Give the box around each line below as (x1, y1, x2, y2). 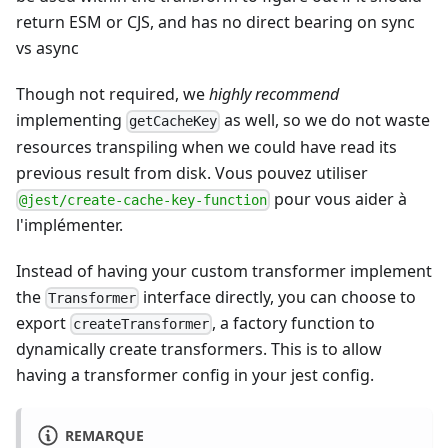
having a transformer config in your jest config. (16, 364, 374, 387)
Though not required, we (16, 83, 209, 106)
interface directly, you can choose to (139, 285, 417, 308)
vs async (16, 37, 79, 60)
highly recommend (209, 83, 339, 106)
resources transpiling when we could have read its (16, 135, 397, 158)
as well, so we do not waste (220, 109, 431, 132)
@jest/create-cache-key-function (19, 191, 268, 208)
